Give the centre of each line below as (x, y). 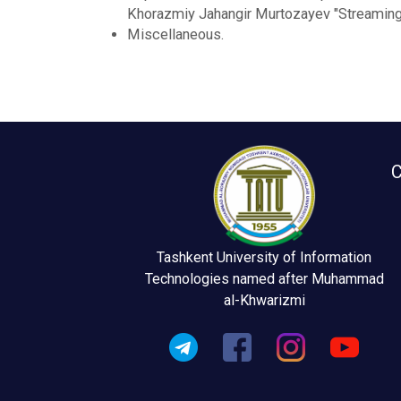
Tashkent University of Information (264, 258)
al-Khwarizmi (264, 301)
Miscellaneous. (175, 35)
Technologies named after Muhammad (264, 279)
